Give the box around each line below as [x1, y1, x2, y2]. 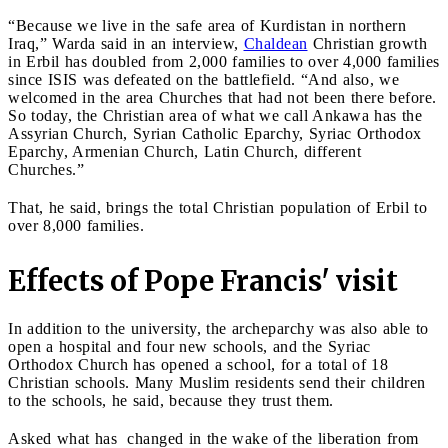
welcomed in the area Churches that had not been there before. [8, 88, 437, 106]
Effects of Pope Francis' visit [8, 262, 398, 299]
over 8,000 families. [8, 216, 149, 234]
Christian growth [307, 34, 427, 52]
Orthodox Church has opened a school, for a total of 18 [8, 355, 388, 373]
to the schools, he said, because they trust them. [8, 391, 334, 409]
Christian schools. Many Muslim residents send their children [8, 373, 426, 391]
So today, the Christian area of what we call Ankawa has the [8, 106, 422, 124]
